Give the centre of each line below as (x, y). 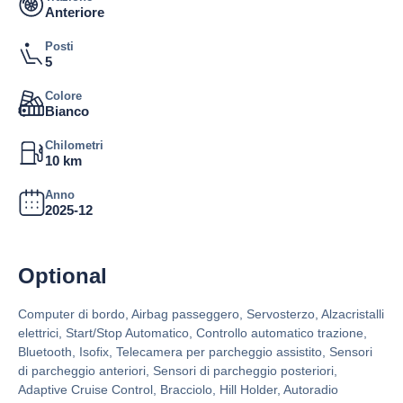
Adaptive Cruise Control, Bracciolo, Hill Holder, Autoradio (178, 390)
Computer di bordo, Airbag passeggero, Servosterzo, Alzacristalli (201, 314)
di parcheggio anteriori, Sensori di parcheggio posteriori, (178, 371)
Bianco (67, 112)
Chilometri (74, 146)
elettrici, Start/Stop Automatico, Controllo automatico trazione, (193, 333)
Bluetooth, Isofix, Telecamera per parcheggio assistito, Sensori (195, 352)
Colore (63, 96)
